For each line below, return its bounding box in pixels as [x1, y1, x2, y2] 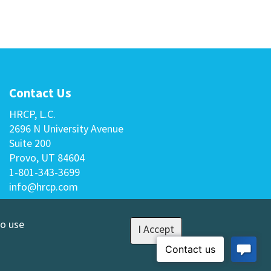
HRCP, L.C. [9, 107, 56, 121]
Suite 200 [9, 136, 51, 150]
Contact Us [9, 85, 71, 101]
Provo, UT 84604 [9, 151, 85, 165]
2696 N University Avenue [9, 122, 123, 135]
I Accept [137, 222, 174, 236]
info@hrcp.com [9, 180, 78, 194]
